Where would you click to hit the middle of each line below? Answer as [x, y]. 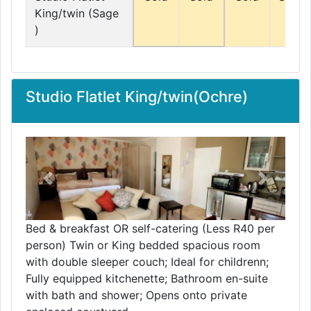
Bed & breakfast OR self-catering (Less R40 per [150, 228]
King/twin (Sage [77, 13]
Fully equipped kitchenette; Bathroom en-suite [147, 278]
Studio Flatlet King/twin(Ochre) [137, 96]
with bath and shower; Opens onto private [136, 295]
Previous [69, 186]
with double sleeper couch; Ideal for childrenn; [147, 262]
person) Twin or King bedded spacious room [143, 245]
